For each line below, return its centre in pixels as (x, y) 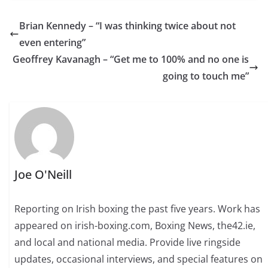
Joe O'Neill (43, 175)
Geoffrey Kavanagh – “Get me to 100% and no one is (131, 59)
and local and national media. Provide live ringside (128, 243)
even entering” (52, 42)
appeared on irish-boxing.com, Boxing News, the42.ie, (135, 226)
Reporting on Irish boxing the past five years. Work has (138, 209)
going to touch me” (206, 76)
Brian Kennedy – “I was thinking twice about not (127, 26)
